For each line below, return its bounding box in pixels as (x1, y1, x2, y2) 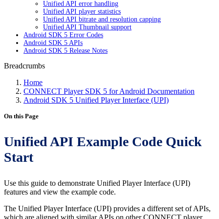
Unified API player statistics (43, 8, 121, 15)
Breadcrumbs (4, 62, 45, 70)
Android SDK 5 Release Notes (23, 47, 108, 54)
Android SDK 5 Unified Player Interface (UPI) (23, 96, 169, 104)
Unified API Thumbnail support (43, 23, 131, 31)
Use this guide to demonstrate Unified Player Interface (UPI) (4, 179, 190, 187)
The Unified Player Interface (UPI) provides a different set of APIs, (4, 204, 211, 213)
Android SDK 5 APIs (23, 39, 83, 46)
